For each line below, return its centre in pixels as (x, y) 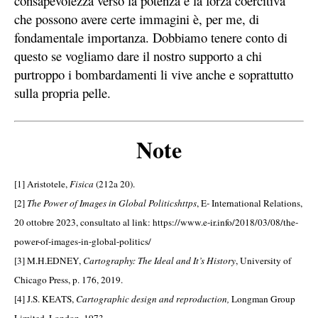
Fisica (83, 184)
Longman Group (263, 299)
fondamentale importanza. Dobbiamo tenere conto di (151, 38)
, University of (263, 261)
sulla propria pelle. (62, 93)
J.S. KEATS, (50, 299)
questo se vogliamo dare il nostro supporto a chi (138, 56)
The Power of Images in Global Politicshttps (112, 203)
